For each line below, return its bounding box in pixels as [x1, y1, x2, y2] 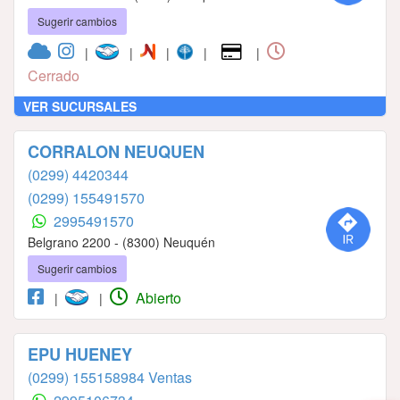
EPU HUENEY [28, 342, 132, 366]
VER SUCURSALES [23, 96, 137, 115]
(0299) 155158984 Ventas [28, 366, 192, 387]
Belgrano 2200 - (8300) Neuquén [28, 232, 215, 251]
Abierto [132, 287, 181, 308]
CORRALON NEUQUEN [28, 139, 204, 163]
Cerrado [28, 64, 79, 86]
